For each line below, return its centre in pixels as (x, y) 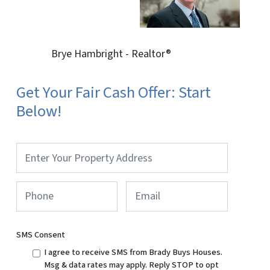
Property (33, 149)
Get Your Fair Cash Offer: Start (113, 93)
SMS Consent (40, 235)
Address (31, 162)
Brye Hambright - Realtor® (111, 54)
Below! (39, 112)
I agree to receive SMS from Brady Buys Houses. (133, 252)
